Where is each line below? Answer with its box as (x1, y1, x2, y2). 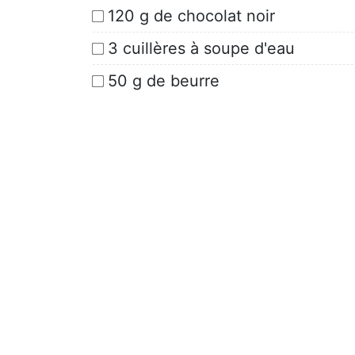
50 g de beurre (108, 71, 219, 90)
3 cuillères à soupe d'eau (108, 38, 295, 58)
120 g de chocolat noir (108, 6, 275, 25)
